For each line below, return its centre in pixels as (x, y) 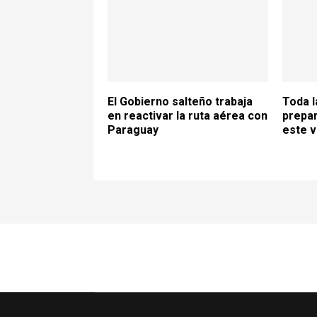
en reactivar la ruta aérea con (188, 115)
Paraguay (133, 129)
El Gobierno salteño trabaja (180, 101)
